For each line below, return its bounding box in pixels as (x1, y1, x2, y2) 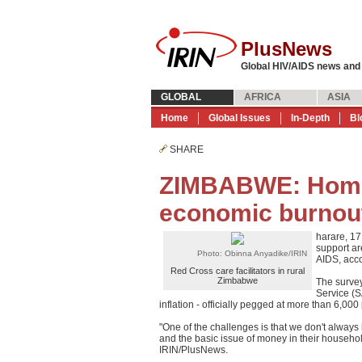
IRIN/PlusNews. (159, 344, 228, 356)
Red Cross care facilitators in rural (170, 266, 305, 276)
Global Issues (208, 112, 271, 124)
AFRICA (244, 91, 281, 103)
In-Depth (291, 112, 330, 124)
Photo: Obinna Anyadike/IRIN (197, 249, 307, 258)
